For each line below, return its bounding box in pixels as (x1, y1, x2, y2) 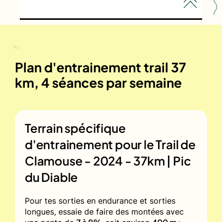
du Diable (25, 169, 78, 184)
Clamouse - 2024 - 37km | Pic (25, 153, 191, 168)
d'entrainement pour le (25, 136, 156, 152)
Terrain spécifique (25, 120, 126, 135)
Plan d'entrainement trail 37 (15, 58, 186, 75)
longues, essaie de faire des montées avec (25, 206, 184, 217)
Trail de (156, 136, 196, 152)
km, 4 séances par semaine (15, 74, 182, 91)
